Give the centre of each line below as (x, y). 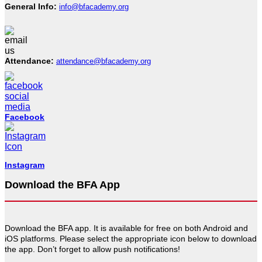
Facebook (25, 117)
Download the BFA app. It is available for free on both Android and (126, 228)
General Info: (32, 7)
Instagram (25, 165)
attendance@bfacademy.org (104, 61)
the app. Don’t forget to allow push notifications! (92, 249)
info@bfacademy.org (94, 7)
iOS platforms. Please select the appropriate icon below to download (131, 239)
